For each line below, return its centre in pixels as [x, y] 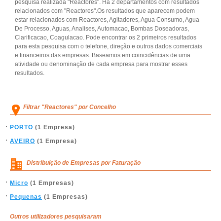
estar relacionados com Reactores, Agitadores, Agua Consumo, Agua [107, 20]
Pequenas [26, 197]
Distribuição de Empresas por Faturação [84, 163]
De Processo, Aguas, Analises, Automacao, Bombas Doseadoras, [102, 29]
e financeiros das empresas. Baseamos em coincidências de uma [103, 55]
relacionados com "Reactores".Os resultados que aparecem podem [105, 11]
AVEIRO [22, 141]
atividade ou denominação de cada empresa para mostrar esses [101, 64]
